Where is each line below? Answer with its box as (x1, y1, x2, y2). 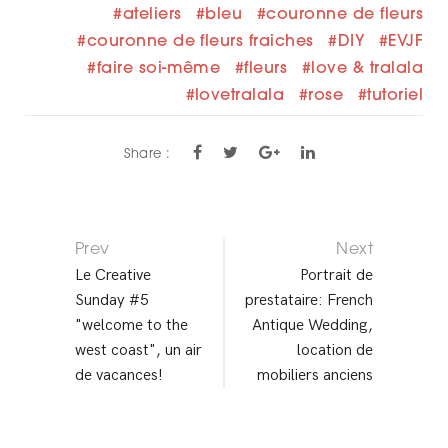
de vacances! (75, 366, 163, 386)
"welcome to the (75, 316, 188, 336)
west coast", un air (75, 341, 202, 361)
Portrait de (300, 266, 373, 286)
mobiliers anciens (257, 366, 373, 386)
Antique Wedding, (252, 316, 373, 336)
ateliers (122, 7, 182, 24)
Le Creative (75, 266, 151, 286)
